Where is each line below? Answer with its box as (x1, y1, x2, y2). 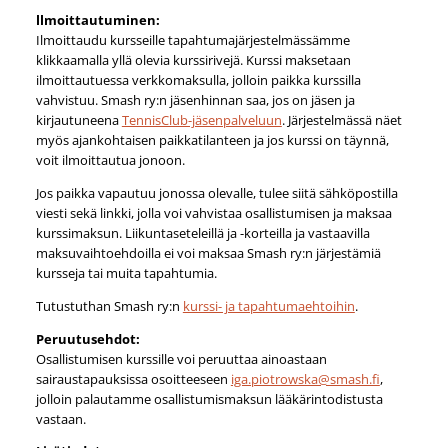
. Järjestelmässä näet (281, 111, 402, 130)
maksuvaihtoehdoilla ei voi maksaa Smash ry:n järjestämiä (35, 243, 381, 262)
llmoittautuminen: (35, 11, 160, 30)
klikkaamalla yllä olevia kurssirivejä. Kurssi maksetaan (35, 51, 351, 70)
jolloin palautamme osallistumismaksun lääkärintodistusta (35, 389, 383, 408)
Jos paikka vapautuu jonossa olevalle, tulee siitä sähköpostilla (35, 183, 398, 202)
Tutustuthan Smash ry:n (35, 296, 183, 315)
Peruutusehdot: (35, 329, 140, 348)
